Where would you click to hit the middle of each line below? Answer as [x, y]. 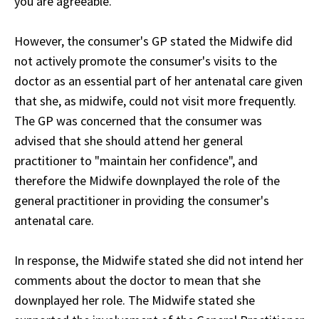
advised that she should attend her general [129, 141]
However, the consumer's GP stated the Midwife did [153, 41]
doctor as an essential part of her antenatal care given [158, 81]
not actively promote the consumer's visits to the [146, 61]
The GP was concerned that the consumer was [138, 121]
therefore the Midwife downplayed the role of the [147, 181]
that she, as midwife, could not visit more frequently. [155, 101]
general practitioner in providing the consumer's [142, 201]
